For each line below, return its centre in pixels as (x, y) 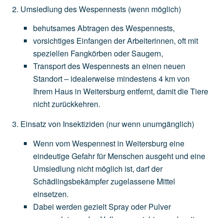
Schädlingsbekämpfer (71, 181)
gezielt (95, 206)
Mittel (166, 181)
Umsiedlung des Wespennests (73, 9)
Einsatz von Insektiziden (62, 124)
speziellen (51, 54)
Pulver (160, 206)
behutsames (54, 28)
